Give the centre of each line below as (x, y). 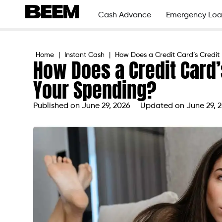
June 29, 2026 (106, 106)
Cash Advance (124, 15)
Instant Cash (85, 55)
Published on (58, 106)
